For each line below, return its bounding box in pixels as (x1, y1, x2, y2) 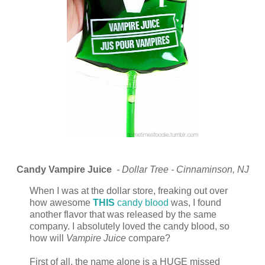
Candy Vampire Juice (16, 164, 117, 174)
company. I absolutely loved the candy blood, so (30, 221, 230, 231)
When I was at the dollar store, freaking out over (30, 185, 228, 196)
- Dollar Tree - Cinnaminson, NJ (116, 164, 249, 174)
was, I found (169, 197, 221, 208)
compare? (126, 232, 170, 243)
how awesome (30, 197, 93, 208)
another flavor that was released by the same (30, 209, 216, 219)
